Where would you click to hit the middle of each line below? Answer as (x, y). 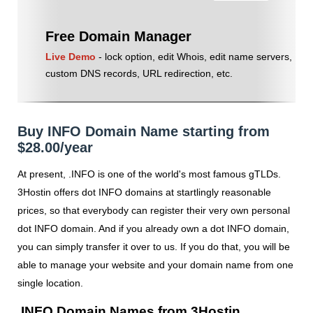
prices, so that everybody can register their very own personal (154, 211)
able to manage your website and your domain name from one (155, 265)
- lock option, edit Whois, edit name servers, (194, 57)
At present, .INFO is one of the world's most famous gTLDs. (149, 174)
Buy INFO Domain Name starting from (144, 131)
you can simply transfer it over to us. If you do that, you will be (154, 247)
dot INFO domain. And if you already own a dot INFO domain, (153, 229)
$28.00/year (55, 147)
